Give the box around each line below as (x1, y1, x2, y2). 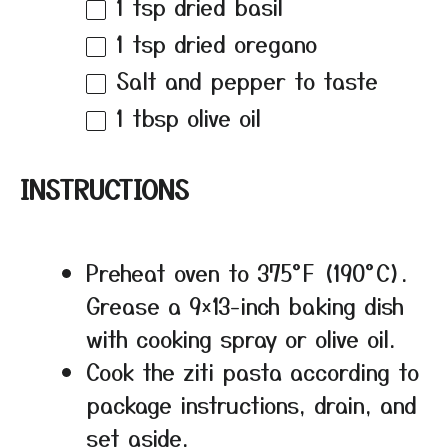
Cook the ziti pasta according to (86, 354, 419, 387)
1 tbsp (116, 100, 179, 133)
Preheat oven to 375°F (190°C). (86, 255, 407, 288)
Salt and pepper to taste (116, 63, 378, 96)
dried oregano (166, 26, 317, 59)
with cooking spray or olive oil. (86, 321, 395, 354)
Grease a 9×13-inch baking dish (86, 288, 404, 321)
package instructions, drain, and (86, 387, 417, 420)
